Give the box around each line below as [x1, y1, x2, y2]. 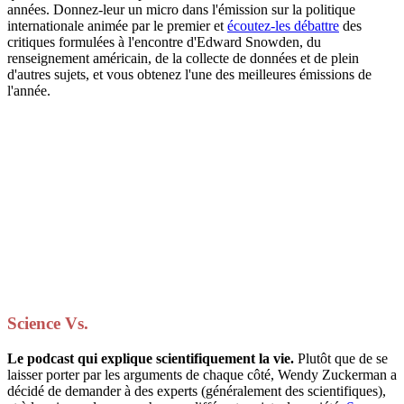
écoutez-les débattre [227, 17, 339, 33]
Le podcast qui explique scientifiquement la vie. [7, 350, 298, 366]
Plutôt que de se [298, 350, 388, 366]
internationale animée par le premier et [7, 17, 227, 33]
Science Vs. [7, 314, 88, 334]
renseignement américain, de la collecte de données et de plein [7, 50, 359, 66]
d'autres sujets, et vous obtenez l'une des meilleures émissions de [7, 66, 372, 82]
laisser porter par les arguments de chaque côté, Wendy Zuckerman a [7, 366, 397, 382]
